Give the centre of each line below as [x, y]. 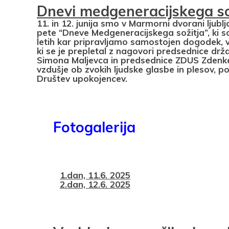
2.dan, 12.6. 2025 [95, 184]
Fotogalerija [86, 127]
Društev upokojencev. [82, 79]
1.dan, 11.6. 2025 [95, 175]
